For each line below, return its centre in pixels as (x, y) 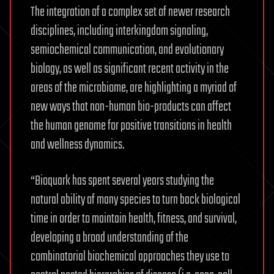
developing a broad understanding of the (109, 238)
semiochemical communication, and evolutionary (127, 50)
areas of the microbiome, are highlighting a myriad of (134, 88)
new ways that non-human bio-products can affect (131, 107)
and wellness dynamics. (77, 145)
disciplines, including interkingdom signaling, (119, 31)
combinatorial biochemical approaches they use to (130, 257)
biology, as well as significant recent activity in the (130, 69)
